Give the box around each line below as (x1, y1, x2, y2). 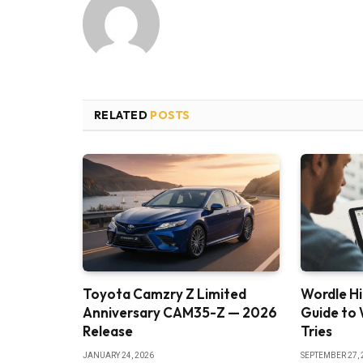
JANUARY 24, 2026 (83, 351, 154, 361)
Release (83, 322, 133, 340)
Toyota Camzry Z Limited (83, 285, 246, 303)
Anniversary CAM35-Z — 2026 (83, 304, 277, 322)
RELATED (94, 108, 151, 123)
